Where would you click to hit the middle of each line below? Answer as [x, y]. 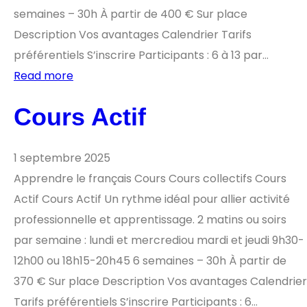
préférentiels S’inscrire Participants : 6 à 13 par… [141, 55]
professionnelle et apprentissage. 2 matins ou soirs [150, 219]
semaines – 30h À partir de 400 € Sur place [131, 14]
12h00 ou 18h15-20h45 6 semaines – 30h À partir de [150, 260]
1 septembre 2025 [62, 158]
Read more [44, 75]
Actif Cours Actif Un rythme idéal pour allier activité [152, 199]
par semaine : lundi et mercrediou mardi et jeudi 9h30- [159, 240]
